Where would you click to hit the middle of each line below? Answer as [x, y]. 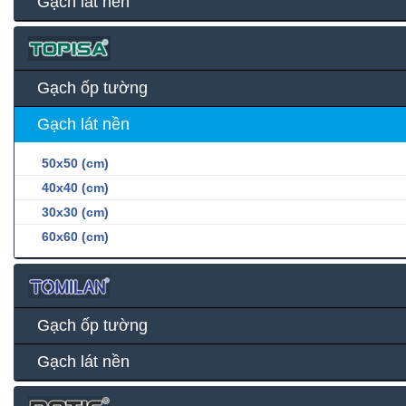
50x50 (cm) [75, 164]
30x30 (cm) [75, 213]
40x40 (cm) [75, 188]
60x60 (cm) [75, 237]
